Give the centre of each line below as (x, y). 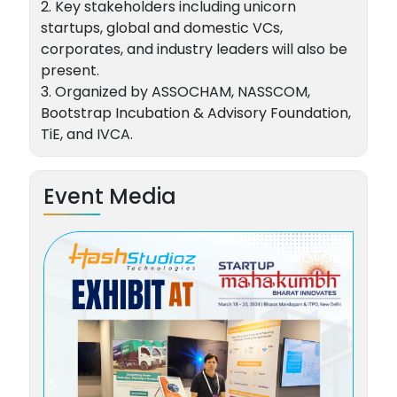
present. (70, 70)
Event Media (109, 196)
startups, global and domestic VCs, (161, 28)
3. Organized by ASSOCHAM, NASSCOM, (175, 92)
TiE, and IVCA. (86, 134)
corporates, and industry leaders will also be (194, 49)
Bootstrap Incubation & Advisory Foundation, (195, 113)
